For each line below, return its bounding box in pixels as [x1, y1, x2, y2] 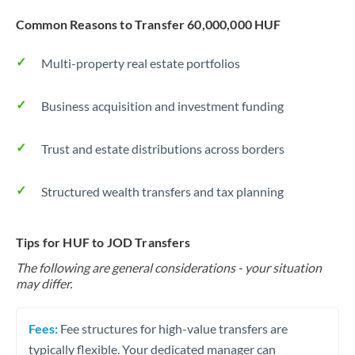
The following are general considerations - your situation [16, 260, 322, 275]
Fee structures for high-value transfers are [58, 320, 288, 336]
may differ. [16, 276, 72, 291]
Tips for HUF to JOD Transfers [16, 235, 191, 250]
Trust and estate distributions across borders [41, 141, 284, 156]
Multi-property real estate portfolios [41, 55, 240, 71]
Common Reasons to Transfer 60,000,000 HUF [16, 17, 281, 32]
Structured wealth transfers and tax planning [41, 184, 284, 199]
